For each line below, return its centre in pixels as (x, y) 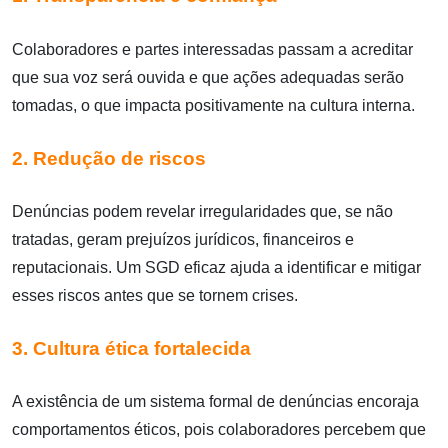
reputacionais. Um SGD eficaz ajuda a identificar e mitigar (216, 267)
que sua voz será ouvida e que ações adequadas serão (208, 77)
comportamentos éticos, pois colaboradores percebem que (219, 429)
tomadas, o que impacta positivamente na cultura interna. (213, 105)
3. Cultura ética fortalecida (131, 348)
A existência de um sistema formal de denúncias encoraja (215, 401)
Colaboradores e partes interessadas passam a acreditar (212, 49)
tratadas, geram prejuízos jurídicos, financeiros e (183, 239)
